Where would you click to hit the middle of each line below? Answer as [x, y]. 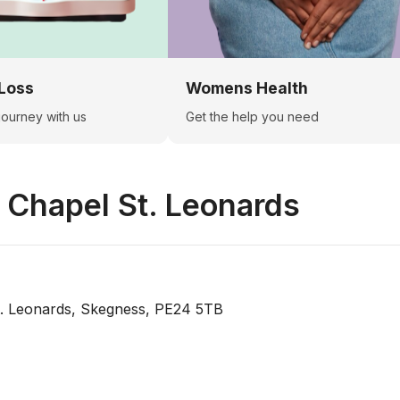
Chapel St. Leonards [154, 204]
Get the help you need [252, 116]
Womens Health [247, 87]
